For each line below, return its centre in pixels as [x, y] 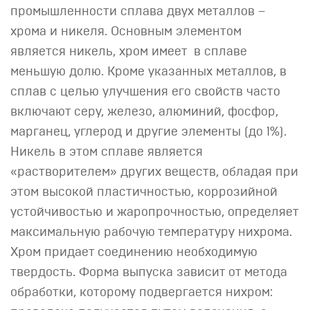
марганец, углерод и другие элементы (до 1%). [148, 132]
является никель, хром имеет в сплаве [129, 52]
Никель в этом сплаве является [107, 152]
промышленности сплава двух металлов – [138, 12]
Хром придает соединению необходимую [134, 253]
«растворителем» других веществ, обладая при [154, 172]
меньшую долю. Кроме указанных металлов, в [148, 72]
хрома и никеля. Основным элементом [126, 32]
